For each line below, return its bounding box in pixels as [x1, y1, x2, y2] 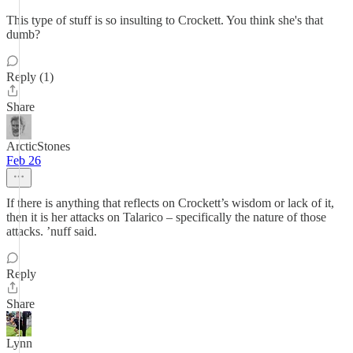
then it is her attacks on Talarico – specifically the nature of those [6, 210, 326, 224]
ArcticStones [6, 139, 70, 153]
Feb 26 [6, 154, 41, 167]
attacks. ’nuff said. [6, 225, 97, 238]
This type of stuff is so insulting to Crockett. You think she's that [6, 13, 323, 27]
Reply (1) [6, 70, 54, 84]
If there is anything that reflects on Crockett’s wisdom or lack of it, [6, 196, 334, 210]
